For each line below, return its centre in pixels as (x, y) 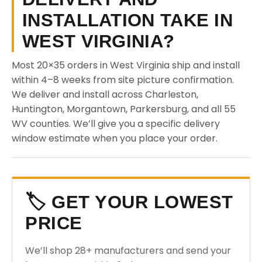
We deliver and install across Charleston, (105, 94)
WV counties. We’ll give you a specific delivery (116, 124)
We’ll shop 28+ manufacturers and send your (128, 251)
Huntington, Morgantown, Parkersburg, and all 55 (124, 109)
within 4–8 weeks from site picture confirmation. (123, 80)
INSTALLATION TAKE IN (127, 20)
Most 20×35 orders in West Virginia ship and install (126, 65)
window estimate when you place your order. (115, 138)
